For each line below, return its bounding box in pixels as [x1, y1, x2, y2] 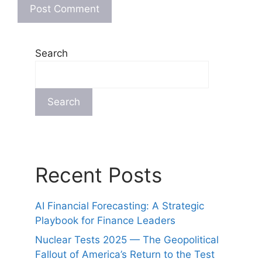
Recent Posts [35, 162, 162, 187]
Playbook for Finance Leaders [35, 214, 175, 226]
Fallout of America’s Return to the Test [35, 249, 215, 261]
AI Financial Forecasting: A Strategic [35, 199, 204, 212]
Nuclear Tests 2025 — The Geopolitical [35, 234, 219, 246]
